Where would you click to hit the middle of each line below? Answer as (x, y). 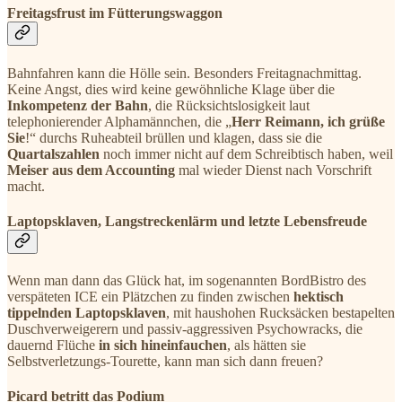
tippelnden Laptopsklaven (87, 313)
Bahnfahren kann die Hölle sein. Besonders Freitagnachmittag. (184, 73)
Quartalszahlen (53, 153)
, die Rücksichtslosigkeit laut (229, 105)
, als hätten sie (267, 345)
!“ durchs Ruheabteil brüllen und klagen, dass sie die (174, 137)
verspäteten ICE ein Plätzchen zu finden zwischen (150, 297)
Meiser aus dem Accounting (91, 170)
